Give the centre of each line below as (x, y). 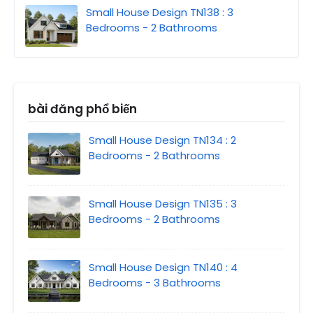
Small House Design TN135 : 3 (163, 204)
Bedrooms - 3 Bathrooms (155, 283)
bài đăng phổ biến (82, 109)
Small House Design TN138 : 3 (160, 13)
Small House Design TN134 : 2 (162, 140)
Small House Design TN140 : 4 (163, 268)
